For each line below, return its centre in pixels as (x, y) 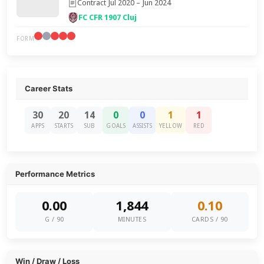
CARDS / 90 (209, 220)
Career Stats (49, 88)
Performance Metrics (55, 174)
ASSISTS (143, 126)
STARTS (64, 126)
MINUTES (132, 220)
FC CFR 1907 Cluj (108, 17)
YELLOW (171, 126)
